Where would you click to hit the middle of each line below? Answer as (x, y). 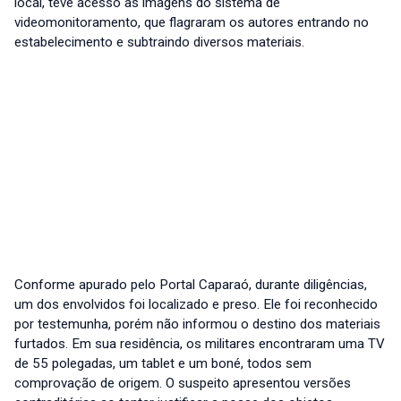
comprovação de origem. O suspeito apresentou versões (183, 384)
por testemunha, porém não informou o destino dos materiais (197, 324)
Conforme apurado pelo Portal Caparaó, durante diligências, (191, 285)
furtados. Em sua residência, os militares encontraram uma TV (200, 344)
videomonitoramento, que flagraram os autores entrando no (192, 23)
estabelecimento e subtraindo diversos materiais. (159, 43)
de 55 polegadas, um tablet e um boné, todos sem (163, 364)
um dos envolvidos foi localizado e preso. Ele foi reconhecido (196, 305)
